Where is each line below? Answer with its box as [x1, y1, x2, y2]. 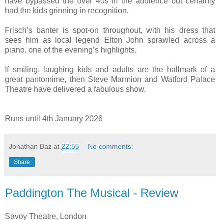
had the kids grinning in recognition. [5, 6, 131, 15]
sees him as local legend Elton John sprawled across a [5, 35, 215, 44]
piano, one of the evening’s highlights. [5, 45, 137, 54]
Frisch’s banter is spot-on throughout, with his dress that [5, 26, 215, 34]
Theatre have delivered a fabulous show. [5, 84, 146, 93]
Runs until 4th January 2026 [5, 114, 103, 123]
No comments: [88, 142, 134, 150]
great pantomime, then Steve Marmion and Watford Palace [5, 75, 215, 83]
